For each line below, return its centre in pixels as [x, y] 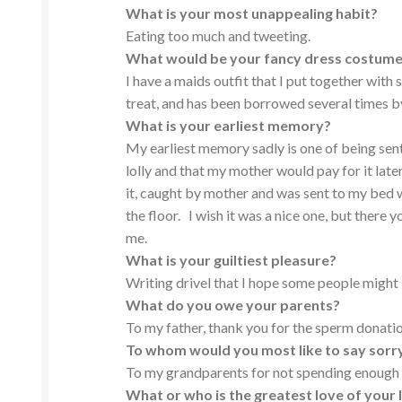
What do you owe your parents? [233, 305]
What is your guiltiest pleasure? [232, 260]
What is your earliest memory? [229, 126]
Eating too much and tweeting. [218, 36]
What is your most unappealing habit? [252, 13]
